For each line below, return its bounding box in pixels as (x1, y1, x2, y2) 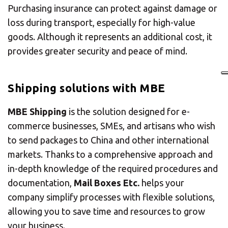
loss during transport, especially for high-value (8, 17, 195, 27)
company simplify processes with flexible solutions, (8, 191, 215, 202)
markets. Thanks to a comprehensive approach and (8, 149, 213, 159)
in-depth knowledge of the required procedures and (8, 163, 218, 174)
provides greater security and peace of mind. (8, 45, 187, 56)
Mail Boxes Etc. (74, 177, 139, 188)
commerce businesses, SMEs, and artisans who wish (8, 120, 215, 131)
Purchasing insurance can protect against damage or (8, 3, 217, 13)
